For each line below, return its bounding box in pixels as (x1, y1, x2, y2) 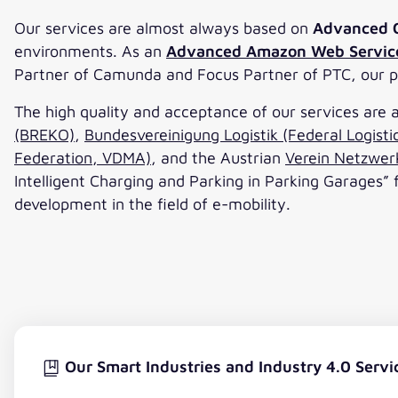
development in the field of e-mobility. (14, 194, 291, 213)
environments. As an (14, 41, 166, 60)
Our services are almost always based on (14, 18, 313, 37)
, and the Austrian (151, 147, 285, 167)
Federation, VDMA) (14, 147, 151, 167)
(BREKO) (14, 124, 75, 144)
